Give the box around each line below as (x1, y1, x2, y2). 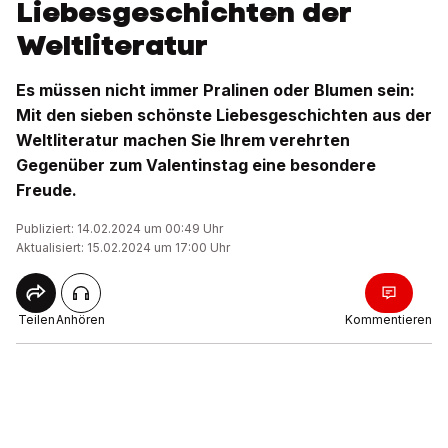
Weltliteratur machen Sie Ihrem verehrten (16, 130, 350, 150)
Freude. (16, 180, 77, 200)
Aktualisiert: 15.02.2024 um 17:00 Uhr (16, 240, 230, 255)
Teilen (17, 312, 55, 327)
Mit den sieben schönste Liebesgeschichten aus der (16, 105, 432, 125)
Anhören (56, 312, 105, 327)
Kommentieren (345, 312, 432, 327)
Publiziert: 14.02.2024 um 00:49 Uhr (16, 221, 223, 236)
